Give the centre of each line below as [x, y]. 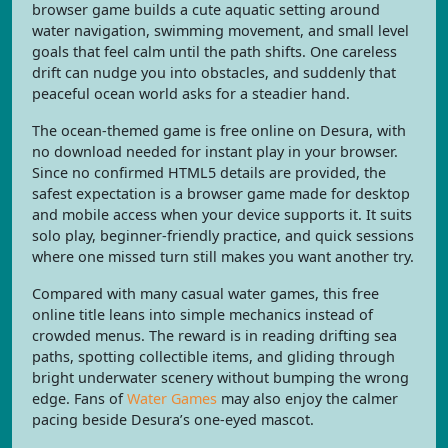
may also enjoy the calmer [307, 398]
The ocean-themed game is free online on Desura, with [219, 130]
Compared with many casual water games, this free [205, 293]
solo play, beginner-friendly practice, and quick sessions [223, 235]
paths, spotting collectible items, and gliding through [213, 356]
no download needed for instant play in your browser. [215, 151]
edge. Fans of [79, 398]
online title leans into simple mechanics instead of [202, 314]
